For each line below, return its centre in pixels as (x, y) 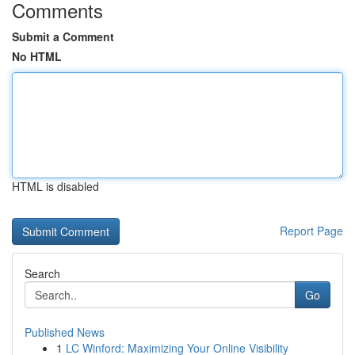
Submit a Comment (63, 36)
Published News (65, 332)
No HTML (37, 56)
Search (42, 273)
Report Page (311, 231)
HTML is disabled (55, 186)
